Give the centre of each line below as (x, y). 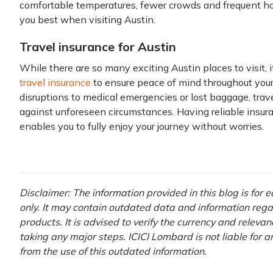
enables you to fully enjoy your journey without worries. (142, 126)
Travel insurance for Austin (98, 47)
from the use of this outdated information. (113, 251)
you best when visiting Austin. (87, 19)
